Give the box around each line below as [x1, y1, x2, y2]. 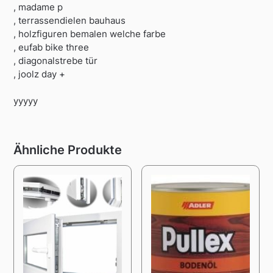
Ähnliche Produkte [13, 143, 122, 158]
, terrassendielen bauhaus [13, 14, 126, 26]
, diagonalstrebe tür [13, 54, 98, 66]
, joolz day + [13, 68, 66, 80]
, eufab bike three [13, 41, 90, 53]
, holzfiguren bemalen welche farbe [13, 27, 166, 40]
